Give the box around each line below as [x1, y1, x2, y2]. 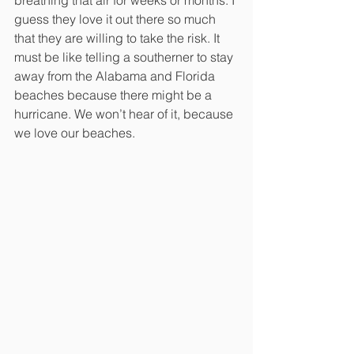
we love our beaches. [14, 124, 135, 141]
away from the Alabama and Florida [14, 67, 218, 84]
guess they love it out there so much [14, 10, 219, 27]
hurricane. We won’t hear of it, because [14, 105, 236, 122]
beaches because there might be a [14, 86, 215, 103]
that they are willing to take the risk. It [14, 29, 223, 46]
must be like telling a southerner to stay [14, 48, 236, 65]
